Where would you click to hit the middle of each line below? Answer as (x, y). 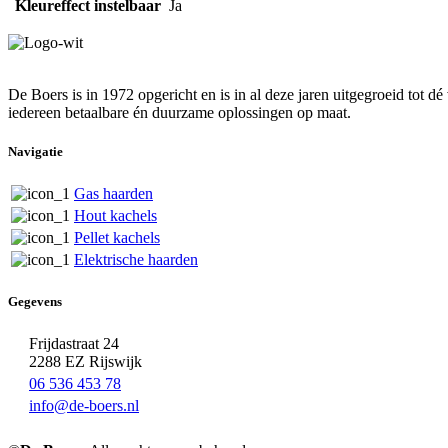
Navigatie (35, 151)
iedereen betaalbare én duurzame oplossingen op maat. (179, 112)
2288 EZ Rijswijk (85, 362)
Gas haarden (113, 193)
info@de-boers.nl (84, 406)
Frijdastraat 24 (74, 344)
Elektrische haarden (136, 259)
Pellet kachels (117, 237)
